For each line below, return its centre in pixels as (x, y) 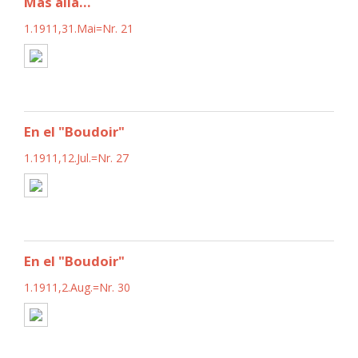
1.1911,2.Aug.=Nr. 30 (77, 287)
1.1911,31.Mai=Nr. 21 (79, 28)
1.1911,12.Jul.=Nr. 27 (76, 157)
